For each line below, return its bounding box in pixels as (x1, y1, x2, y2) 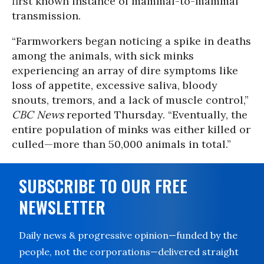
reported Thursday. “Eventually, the (64, 108, 247, 121)
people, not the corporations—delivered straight (19, 246, 239, 258)
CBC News (12, 108, 64, 121)
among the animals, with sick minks (12, 49, 194, 62)
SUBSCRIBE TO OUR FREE (19, 174, 187, 198)
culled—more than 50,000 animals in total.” (12, 137, 231, 151)
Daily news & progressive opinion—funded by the (19, 229, 237, 241)
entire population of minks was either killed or (12, 123, 250, 136)
